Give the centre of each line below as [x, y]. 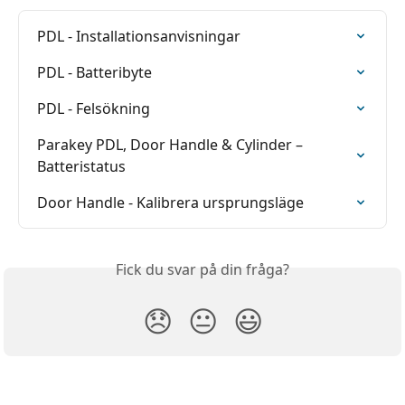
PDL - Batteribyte [94, 72]
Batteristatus [81, 166]
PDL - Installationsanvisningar [139, 36]
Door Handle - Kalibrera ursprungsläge [170, 202]
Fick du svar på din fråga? [202, 269]
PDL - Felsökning [94, 108]
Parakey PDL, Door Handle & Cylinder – [172, 144]
